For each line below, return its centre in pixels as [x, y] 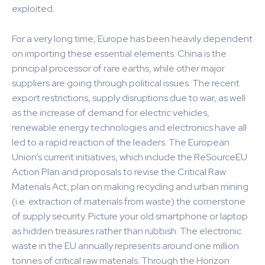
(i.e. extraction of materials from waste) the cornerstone [129, 202]
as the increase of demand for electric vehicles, [111, 113]
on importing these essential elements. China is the [119, 54]
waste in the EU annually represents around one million [125, 246]
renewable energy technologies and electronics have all [129, 128]
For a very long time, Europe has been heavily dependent [132, 39]
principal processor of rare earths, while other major [118, 69]
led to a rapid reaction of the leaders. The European [121, 143]
